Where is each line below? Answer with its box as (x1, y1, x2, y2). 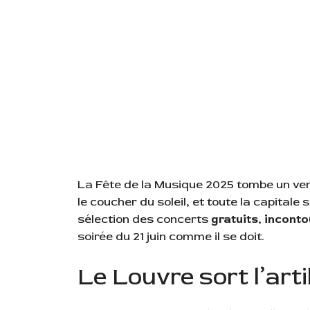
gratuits (211, 211, 258, 226)
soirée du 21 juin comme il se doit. (77, 228, 264, 244)
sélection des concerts (77, 211, 211, 226)
